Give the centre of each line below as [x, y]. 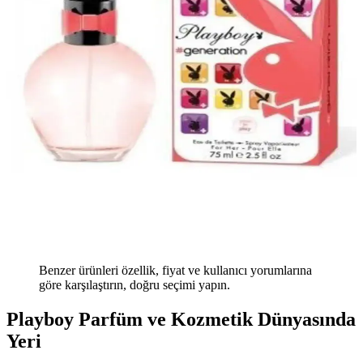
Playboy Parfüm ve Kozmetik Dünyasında [181, 320]
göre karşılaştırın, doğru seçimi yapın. [135, 285]
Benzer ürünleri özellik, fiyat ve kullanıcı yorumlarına [175, 271]
